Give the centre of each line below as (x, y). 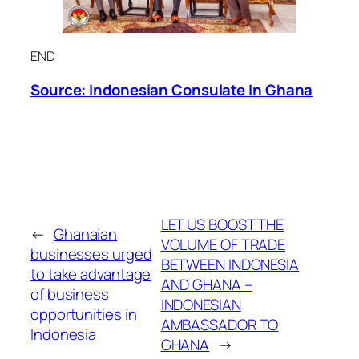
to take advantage (91, 274)
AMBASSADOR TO (220, 324)
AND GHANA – (206, 284)
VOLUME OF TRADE (223, 244)
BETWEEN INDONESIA (230, 264)
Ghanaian (85, 234)
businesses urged (91, 254)
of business (70, 294)
